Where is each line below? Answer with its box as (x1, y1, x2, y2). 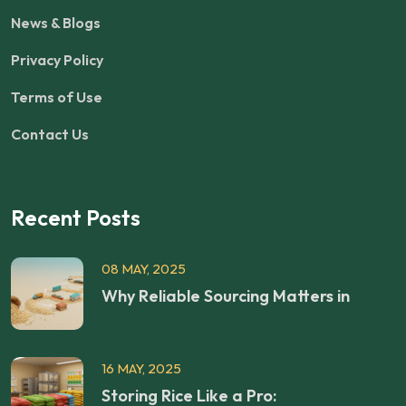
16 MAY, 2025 (101, 359, 181, 377)
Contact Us (11, 124, 89, 143)
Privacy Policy (11, 50, 103, 69)
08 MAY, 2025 (101, 259, 186, 277)
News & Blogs (11, 13, 101, 32)
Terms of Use (11, 87, 102, 106)
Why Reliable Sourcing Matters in (101, 285, 350, 306)
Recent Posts (11, 203, 140, 231)
